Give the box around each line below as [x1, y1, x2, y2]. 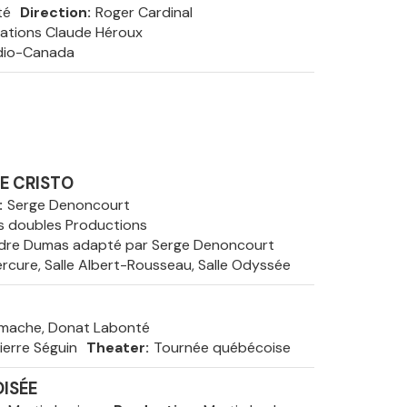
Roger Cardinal [94, 3, 193, 22]
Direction [19, 3, 87, 22]
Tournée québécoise [153, 338, 291, 357]
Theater [85, 338, 145, 357]
